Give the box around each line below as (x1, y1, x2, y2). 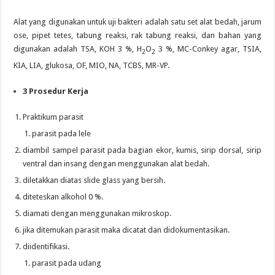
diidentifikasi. (23, 241, 70, 251)
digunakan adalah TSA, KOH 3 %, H (14, 44, 142, 54)
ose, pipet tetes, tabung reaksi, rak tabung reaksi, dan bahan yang (14, 31, 261, 41)
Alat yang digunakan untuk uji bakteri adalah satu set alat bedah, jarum (14, 17, 261, 27)
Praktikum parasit (23, 112, 84, 122)
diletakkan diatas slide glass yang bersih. (23, 175, 166, 185)
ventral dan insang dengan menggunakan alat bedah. (23, 158, 210, 168)
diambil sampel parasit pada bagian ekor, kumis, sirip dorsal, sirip (23, 145, 261, 155)
